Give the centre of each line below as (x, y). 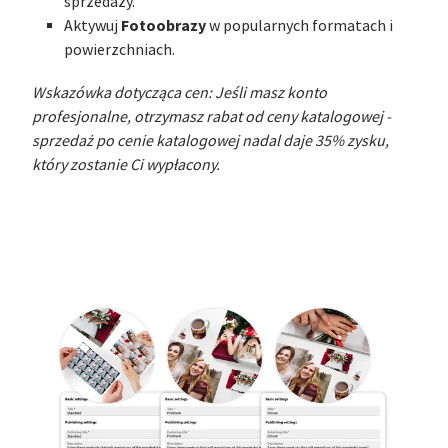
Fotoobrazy (163, 25)
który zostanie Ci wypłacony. (126, 164)
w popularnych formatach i (299, 25)
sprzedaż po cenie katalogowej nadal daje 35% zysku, (210, 140)
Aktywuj (92, 25)
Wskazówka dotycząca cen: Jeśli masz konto (179, 92)
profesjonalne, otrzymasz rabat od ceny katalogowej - (211, 116)
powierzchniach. (119, 49)
